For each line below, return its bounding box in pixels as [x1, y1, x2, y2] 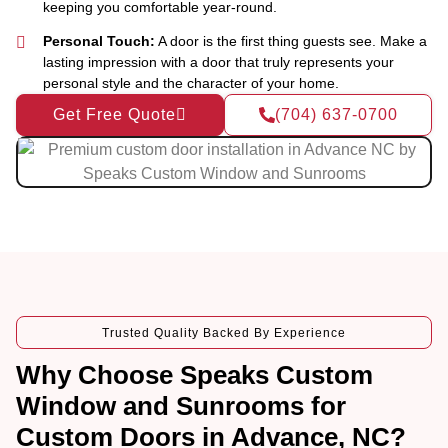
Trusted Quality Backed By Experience [102, 325, 346, 340]
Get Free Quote [53, 105, 176, 123]
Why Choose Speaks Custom [16, 359, 373, 390]
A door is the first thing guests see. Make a [155, 32, 428, 49]
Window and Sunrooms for [16, 390, 346, 421]
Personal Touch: [43, 32, 156, 49]
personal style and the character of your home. [43, 74, 340, 91]
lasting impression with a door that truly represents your [43, 53, 395, 70]
